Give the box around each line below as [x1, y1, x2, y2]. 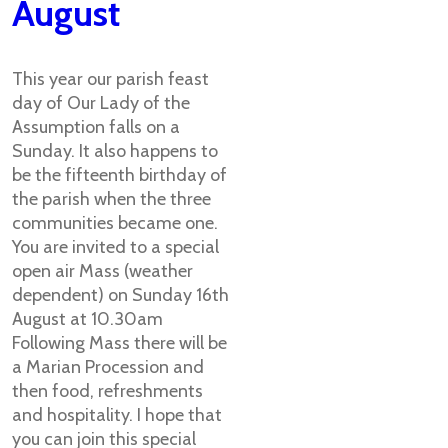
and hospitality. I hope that [12, 404, 222, 426]
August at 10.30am [12, 308, 163, 330]
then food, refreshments [12, 380, 203, 402]
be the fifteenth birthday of [12, 164, 227, 186]
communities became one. [12, 212, 218, 234]
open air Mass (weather [12, 260, 193, 282]
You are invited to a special [12, 236, 219, 258]
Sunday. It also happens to [12, 140, 218, 162]
